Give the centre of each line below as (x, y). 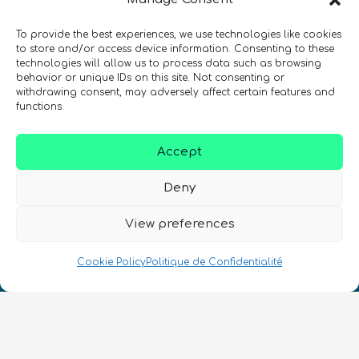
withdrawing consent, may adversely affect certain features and (175, 92)
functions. (40, 107)
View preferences (179, 224)
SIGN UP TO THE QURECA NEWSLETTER (179, 79)
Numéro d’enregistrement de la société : (171, 250)
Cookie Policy (111, 262)
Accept (179, 151)
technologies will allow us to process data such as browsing (169, 63)
